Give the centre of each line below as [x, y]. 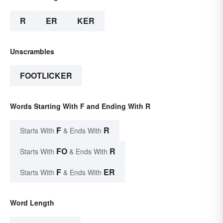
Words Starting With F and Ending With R [80, 106]
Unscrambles [32, 52]
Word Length [32, 203]
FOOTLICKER [46, 76]
